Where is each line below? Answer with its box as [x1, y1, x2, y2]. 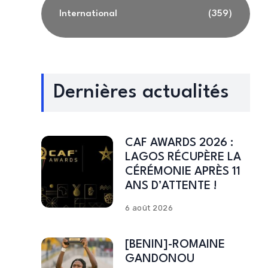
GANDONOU [124, 253, 194, 265]
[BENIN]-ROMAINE [124, 239, 225, 251]
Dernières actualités [53, 83, 229, 102]
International [59, 8, 117, 19]
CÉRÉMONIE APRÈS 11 [124, 166, 240, 178]
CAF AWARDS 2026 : [124, 137, 233, 149]
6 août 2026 [124, 203, 173, 212]
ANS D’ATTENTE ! [124, 180, 217, 192]
